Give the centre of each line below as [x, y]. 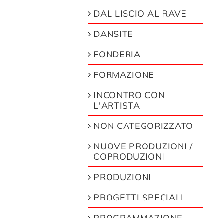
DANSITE [114, 34]
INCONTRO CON [129, 95]
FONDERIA [117, 54]
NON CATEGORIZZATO [144, 126]
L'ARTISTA [117, 105]
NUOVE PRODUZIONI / [143, 146]
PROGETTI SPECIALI [139, 197]
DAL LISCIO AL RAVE [140, 13]
